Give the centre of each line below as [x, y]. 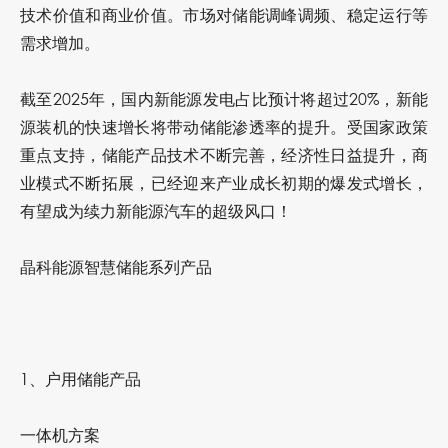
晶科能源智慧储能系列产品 [116, 267]
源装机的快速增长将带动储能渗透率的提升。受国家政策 [224, 127]
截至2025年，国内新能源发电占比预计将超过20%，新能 [224, 99]
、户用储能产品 [85, 379]
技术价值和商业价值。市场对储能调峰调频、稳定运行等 [224, 15]
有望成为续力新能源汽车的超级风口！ [156, 211]
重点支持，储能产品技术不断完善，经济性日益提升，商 [224, 155]
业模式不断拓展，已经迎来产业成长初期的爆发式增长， [224, 183]
